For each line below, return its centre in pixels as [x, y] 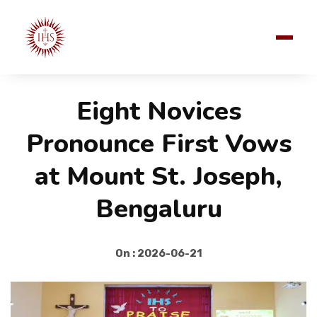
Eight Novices [158, 111]
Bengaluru [158, 209]
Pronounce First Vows [158, 144]
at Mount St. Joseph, [158, 177]
